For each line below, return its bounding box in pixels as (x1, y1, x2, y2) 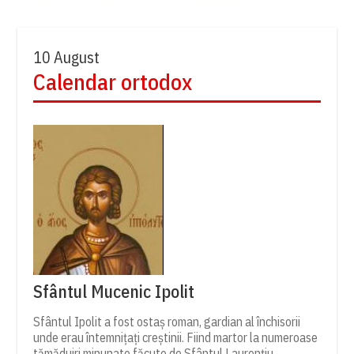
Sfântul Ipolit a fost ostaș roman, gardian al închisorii (33, 313, 301, 330)
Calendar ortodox (33, 66, 193, 96)
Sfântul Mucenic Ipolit (33, 279, 195, 303)
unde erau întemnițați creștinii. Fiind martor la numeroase (33, 329, 318, 345)
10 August (33, 46, 100, 68)
